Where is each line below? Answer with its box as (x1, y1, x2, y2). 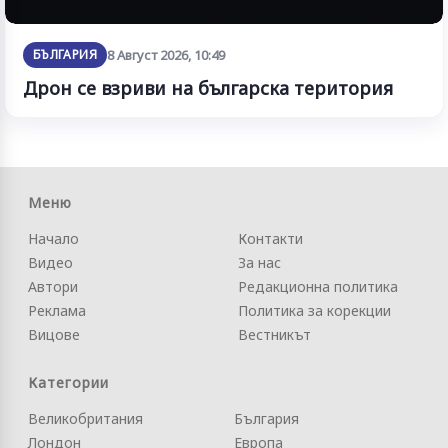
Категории (28, 373, 109, 393)
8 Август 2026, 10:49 (106, 46, 225, 65)
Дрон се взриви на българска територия (23, 76, 393, 101)
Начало (28, 229, 79, 249)
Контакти (238, 229, 303, 249)
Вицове (28, 325, 80, 345)
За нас (238, 253, 281, 273)
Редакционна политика (238, 277, 398, 297)
